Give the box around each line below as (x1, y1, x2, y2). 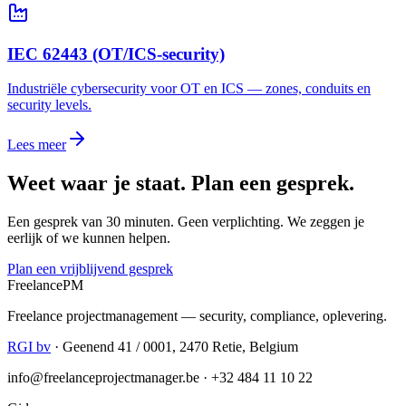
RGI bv (7, 339, 51, 355)
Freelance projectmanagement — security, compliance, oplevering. (7, 308, 387, 324)
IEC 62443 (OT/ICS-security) (7, 43, 225, 63)
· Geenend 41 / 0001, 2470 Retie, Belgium (51, 339, 298, 355)
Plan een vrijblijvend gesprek (7, 261, 173, 277)
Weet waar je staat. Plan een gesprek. (7, 171, 354, 196)
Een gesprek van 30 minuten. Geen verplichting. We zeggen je (7, 214, 364, 230)
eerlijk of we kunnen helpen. (7, 230, 170, 246)
